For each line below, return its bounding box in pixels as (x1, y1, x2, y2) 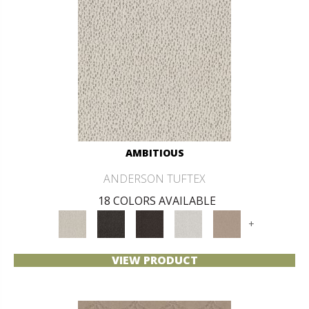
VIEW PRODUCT (111, 252, 198, 268)
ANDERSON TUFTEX (103, 170, 206, 186)
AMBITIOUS (125, 146, 184, 159)
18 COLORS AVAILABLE (97, 192, 216, 208)
